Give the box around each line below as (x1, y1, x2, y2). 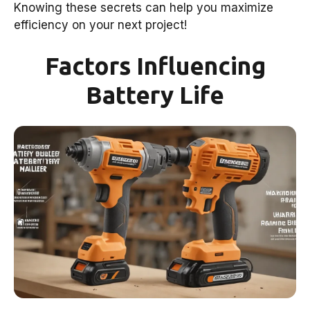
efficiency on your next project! (14, 17, 187, 32)
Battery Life (86, 81, 224, 109)
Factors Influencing (44, 52, 266, 80)
